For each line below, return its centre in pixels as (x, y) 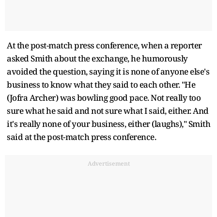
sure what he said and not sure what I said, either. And (108, 110)
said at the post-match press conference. (81, 137)
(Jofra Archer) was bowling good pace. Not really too (104, 97)
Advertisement (108, 163)
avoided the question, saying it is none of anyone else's (108, 71)
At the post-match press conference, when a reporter (104, 45)
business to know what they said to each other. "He (101, 84)
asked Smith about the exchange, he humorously (97, 58)
